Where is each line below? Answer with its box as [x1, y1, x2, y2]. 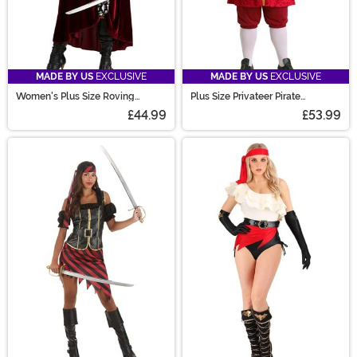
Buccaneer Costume [16, 100, 107, 112]
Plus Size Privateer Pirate [190, 91, 300, 103]
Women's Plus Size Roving [16, 91, 135, 103]
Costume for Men [190, 100, 266, 112]
